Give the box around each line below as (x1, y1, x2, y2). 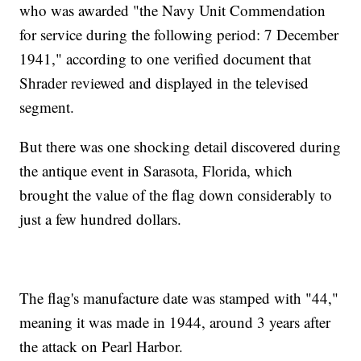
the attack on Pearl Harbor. (19, 336, 184, 357)
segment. (19, 97, 75, 118)
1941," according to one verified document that (19, 48, 312, 69)
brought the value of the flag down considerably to (19, 185, 333, 205)
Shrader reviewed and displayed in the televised (19, 73, 309, 93)
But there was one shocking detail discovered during (19, 136, 342, 157)
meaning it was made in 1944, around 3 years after (19, 312, 331, 333)
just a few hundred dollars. (19, 209, 182, 230)
